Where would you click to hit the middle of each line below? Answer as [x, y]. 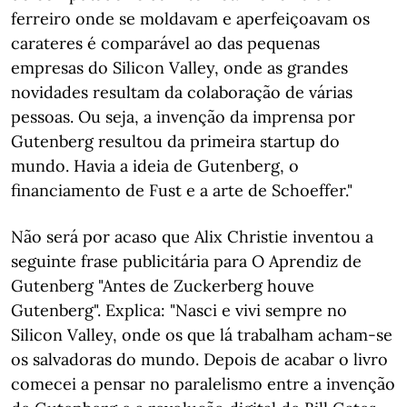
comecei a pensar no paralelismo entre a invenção [203, 384]
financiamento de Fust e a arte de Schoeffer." [182, 190]
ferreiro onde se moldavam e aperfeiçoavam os [190, 19]
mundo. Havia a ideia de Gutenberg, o [155, 166]
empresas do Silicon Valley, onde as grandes [179, 68]
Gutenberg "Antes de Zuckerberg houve [163, 286]
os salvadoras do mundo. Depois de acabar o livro [199, 359]
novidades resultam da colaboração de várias [182, 92]
